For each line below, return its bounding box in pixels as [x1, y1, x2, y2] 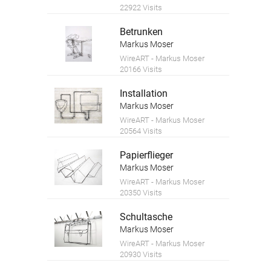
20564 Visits [120, 126, 163, 135]
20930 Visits [120, 249, 163, 259]
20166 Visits [120, 64, 163, 74]
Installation [120, 87, 168, 99]
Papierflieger [120, 149, 174, 161]
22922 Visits [120, 2, 163, 12]
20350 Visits [120, 188, 163, 197]
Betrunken [120, 25, 163, 38]
